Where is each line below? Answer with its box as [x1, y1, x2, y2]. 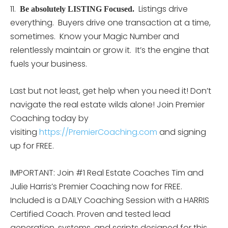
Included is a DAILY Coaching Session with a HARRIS [10, 194, 209, 206]
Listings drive [136, 3, 188, 15]
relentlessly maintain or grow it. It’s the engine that [10, 44, 209, 56]
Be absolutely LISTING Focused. [20, 4, 136, 13]
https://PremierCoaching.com [39, 126, 157, 138]
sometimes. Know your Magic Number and [10, 30, 179, 42]
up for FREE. [10, 139, 54, 152]
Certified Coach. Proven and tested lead [10, 208, 170, 220]
